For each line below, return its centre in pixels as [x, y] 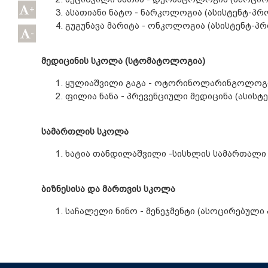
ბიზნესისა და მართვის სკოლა [108, 189]
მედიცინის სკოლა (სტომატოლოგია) [123, 61]
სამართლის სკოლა [85, 132]
